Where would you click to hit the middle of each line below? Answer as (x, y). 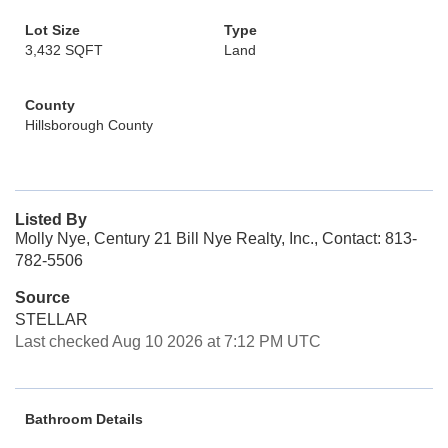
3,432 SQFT (64, 50)
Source (42, 297)
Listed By (51, 219)
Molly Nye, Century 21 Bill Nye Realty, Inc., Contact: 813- (216, 238)
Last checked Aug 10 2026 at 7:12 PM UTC (168, 341)
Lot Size (52, 30)
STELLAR (51, 319)
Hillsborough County (89, 125)
